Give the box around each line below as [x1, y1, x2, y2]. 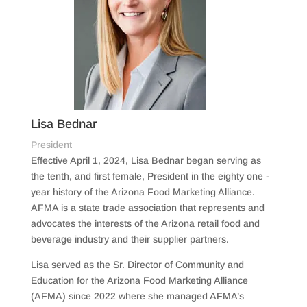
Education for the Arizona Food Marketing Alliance [30, 274, 248, 286]
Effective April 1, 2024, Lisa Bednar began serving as [30, 154, 261, 166]
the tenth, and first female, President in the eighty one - [30, 170, 269, 182]
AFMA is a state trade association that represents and [30, 201, 265, 213]
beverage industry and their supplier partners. [30, 233, 229, 245]
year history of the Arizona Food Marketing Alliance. [30, 186, 255, 197]
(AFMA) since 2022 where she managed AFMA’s [30, 290, 244, 302]
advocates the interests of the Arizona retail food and [30, 217, 260, 229]
